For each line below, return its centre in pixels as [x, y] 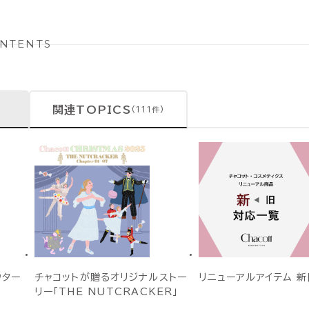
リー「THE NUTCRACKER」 [106, 292]
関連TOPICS [91, 109]
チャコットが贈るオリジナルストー [110, 277]
